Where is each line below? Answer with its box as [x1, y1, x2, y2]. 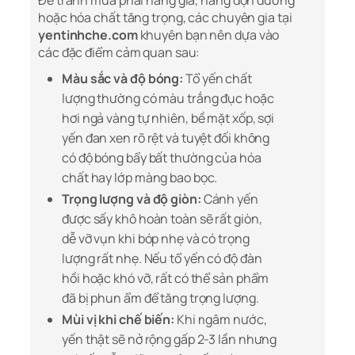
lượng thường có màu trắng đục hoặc [62, 90, 274, 108]
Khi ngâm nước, [174, 311, 267, 329]
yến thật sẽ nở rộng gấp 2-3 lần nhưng [62, 330, 277, 349]
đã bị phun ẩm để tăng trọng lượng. [62, 289, 259, 307]
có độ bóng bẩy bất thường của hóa [62, 149, 261, 167]
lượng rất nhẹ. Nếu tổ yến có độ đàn [62, 250, 262, 268]
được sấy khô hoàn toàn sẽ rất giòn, [62, 210, 262, 228]
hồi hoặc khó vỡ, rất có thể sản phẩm [62, 269, 269, 288]
